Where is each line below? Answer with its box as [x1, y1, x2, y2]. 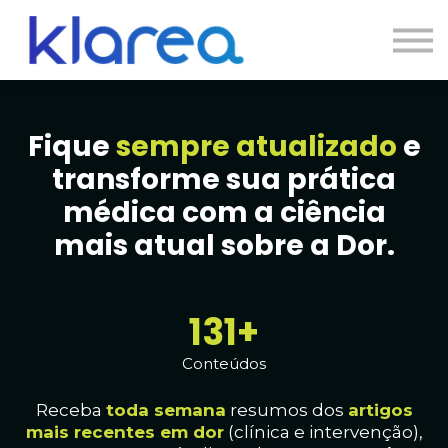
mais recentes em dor [25, 421, 224, 442]
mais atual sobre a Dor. [53, 225, 395, 265]
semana [153, 399, 226, 420]
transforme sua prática [52, 159, 396, 199]
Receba [35, 399, 106, 420]
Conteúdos [182, 353, 266, 373]
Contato [180, 7, 268, 34]
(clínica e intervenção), [223, 421, 423, 442]
